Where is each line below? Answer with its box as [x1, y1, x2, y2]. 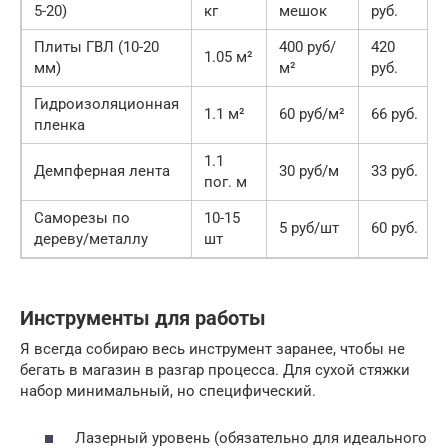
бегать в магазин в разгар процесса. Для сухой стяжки [20, 361, 410, 379]
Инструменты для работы [20, 307, 266, 331]
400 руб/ [279, 38, 336, 56]
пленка [34, 116, 85, 134]
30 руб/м [279, 162, 339, 180]
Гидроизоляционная [34, 95, 179, 113]
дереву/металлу [34, 230, 148, 248]
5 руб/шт [279, 219, 339, 237]
